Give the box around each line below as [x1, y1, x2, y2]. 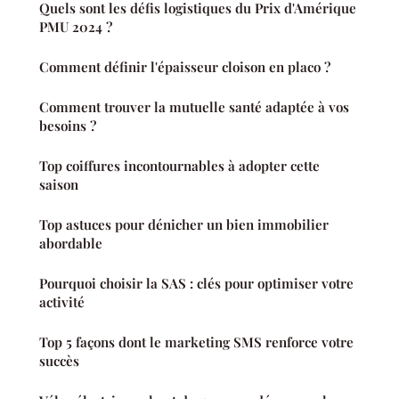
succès [39, 351, 79, 370]
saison [39, 175, 78, 193]
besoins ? [39, 116, 96, 134]
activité [39, 292, 85, 311]
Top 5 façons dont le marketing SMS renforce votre [39, 332, 354, 351]
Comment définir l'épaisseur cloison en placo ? [39, 57, 330, 76]
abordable [39, 233, 102, 252]
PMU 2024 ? [39, 17, 112, 36]
